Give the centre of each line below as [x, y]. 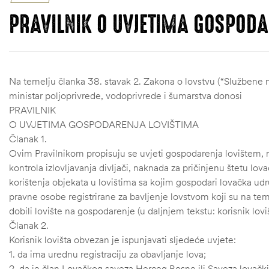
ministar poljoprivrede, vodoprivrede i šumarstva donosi [125, 96]
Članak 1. [28, 139]
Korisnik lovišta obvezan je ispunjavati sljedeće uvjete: [122, 240]
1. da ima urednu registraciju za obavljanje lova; [107, 254]
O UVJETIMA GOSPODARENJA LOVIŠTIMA [104, 125]
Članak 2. [29, 225]
